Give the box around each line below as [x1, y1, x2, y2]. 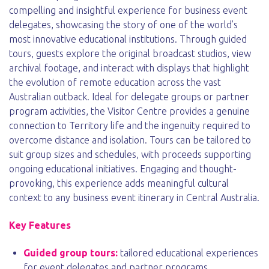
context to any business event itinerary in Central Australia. [9, 192, 259, 203]
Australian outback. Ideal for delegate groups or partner [9, 91, 249, 102]
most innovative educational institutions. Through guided [9, 33, 247, 44]
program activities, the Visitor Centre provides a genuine [9, 105, 250, 116]
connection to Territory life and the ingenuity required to [9, 119, 250, 131]
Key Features [9, 220, 71, 231]
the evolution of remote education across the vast [9, 76, 221, 88]
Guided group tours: [23, 247, 118, 259]
